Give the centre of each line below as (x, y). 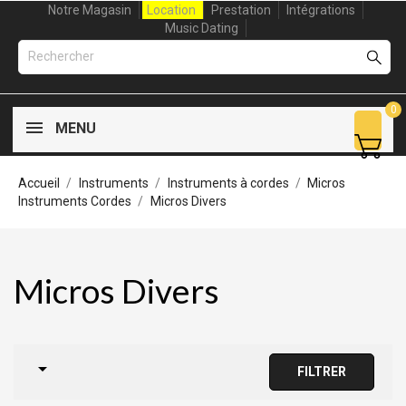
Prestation (241, 10)
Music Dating (201, 28)
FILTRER (322, 371)
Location (171, 10)
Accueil (39, 183)
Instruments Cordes (75, 201)
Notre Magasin (89, 10)
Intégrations (320, 10)
